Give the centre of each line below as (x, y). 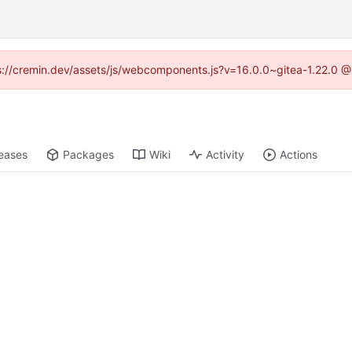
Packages (89, 155)
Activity (225, 155)
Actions (299, 155)
